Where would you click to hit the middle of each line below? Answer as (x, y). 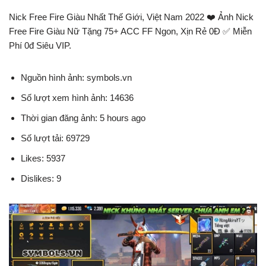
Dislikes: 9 (41, 178)
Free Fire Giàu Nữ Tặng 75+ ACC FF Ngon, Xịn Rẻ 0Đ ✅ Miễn (130, 31)
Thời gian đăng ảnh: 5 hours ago (83, 118)
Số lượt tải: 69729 (55, 138)
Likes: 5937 (43, 158)
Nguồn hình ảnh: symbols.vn (76, 77)
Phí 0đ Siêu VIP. (40, 45)
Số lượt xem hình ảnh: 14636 (77, 98)
